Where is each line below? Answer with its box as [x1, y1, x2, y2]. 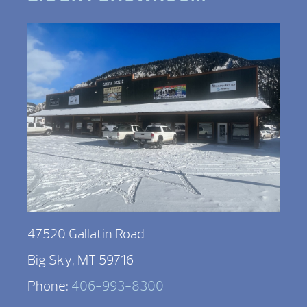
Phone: [27, 277, 71, 295]
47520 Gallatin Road [27, 225, 145, 243]
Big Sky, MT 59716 [27, 251, 134, 269]
